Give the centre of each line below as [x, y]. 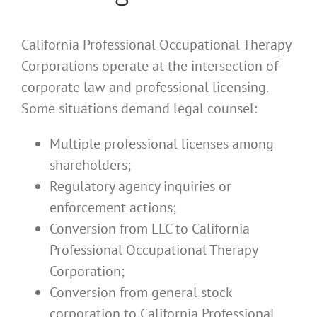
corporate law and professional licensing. [144, 87]
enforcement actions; [113, 207]
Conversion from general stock [141, 292]
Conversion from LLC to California [150, 228]
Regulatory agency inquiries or [140, 186]
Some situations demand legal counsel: [139, 108]
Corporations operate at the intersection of [150, 65]
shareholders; [90, 165]
